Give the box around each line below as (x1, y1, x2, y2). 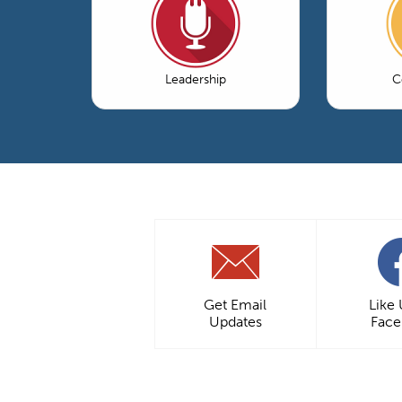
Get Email (204, 296, 267, 313)
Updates (208, 313, 262, 330)
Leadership (165, 72, 226, 87)
